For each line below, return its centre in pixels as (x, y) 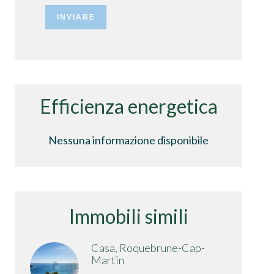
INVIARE (76, 17)
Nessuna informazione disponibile (128, 140)
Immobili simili (128, 216)
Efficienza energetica (128, 106)
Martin (108, 260)
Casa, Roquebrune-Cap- (148, 247)
